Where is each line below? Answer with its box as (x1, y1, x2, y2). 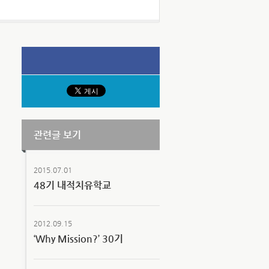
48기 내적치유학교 (34, 180, 111, 191)
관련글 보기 (34, 129, 81, 141)
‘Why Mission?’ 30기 (34, 233, 123, 244)
